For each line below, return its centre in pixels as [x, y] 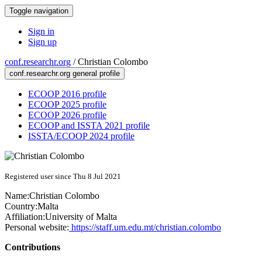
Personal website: [37, 227]
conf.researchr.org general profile [65, 73]
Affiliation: [25, 217]
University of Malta [81, 217]
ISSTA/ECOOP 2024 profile [81, 136]
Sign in [41, 31]
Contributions [32, 247]
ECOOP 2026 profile [67, 115]
